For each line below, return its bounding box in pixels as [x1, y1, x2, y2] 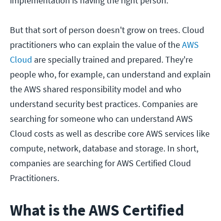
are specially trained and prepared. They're [32, 54, 193, 66]
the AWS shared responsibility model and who [10, 83, 182, 95]
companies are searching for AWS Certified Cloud [10, 157, 191, 169]
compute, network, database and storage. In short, [10, 143, 198, 154]
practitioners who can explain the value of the [10, 39, 182, 51]
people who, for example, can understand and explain [10, 69, 211, 80]
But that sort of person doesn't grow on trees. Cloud [10, 24, 204, 36]
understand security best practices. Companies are [10, 98, 198, 110]
